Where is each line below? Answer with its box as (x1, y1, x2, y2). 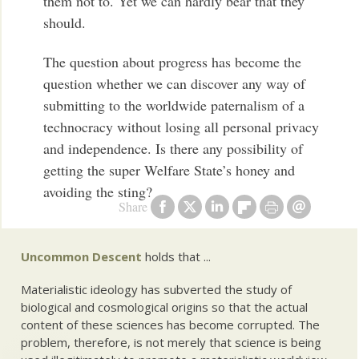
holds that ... (142, 248, 212, 265)
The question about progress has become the (43, 52, 302, 72)
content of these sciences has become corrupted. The (21, 316, 321, 333)
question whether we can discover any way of (43, 74, 306, 94)
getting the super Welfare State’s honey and (43, 160, 296, 180)
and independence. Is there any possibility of (43, 139, 304, 159)
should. (43, 12, 87, 32)
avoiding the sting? (43, 182, 153, 202)
